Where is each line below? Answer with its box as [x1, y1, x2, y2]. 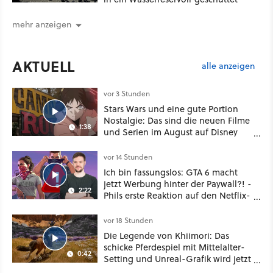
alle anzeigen [202, 59, 255, 72]
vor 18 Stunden [104, 215, 153, 226]
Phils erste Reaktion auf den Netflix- [104, 189, 250, 202]
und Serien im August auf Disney [104, 126, 238, 139]
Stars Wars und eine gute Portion [104, 102, 238, 116]
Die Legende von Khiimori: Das [104, 229, 229, 243]
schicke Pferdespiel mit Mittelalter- [104, 241, 245, 254]
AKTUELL [12, 55, 75, 77]
